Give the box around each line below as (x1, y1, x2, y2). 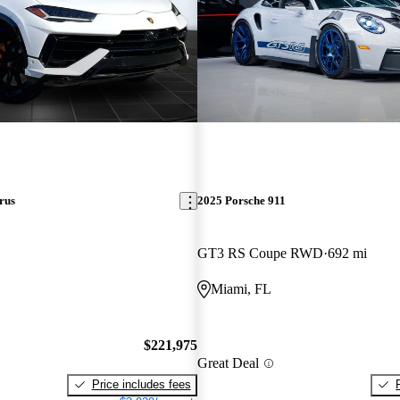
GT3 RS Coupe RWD (196, 246, 323, 262)
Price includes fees (91, 377, 191, 391)
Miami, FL (210, 281, 271, 297)
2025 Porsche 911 (196, 194, 286, 208)
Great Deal (196, 355, 259, 371)
